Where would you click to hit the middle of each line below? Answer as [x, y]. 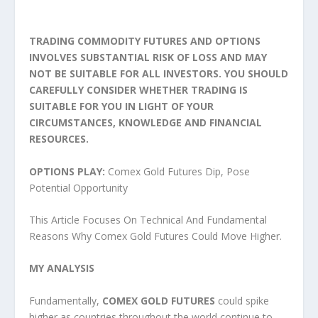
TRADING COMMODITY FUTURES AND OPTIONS [144, 41]
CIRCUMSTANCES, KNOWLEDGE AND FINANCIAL [145, 123]
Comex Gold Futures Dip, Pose [177, 171]
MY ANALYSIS [61, 268]
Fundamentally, [65, 300]
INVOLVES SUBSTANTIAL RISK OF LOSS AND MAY [148, 57]
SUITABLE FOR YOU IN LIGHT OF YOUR [121, 106]
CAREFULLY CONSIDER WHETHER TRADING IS [138, 90]
